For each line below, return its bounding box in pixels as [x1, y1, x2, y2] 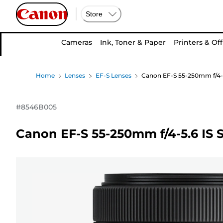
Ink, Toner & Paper [100, 38, 166, 47]
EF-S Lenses [95, 72, 131, 79]
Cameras [61, 38, 92, 47]
